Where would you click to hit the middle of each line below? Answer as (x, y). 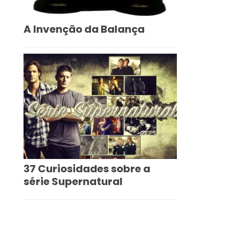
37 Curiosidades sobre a (87, 168)
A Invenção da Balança (84, 29)
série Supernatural (73, 181)
